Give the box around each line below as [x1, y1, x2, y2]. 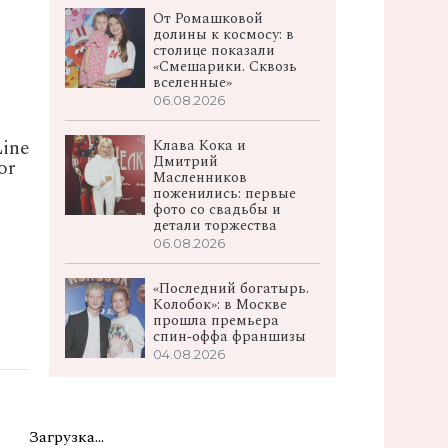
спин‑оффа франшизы [153, 325, 307, 348]
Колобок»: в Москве [153, 293, 288, 316]
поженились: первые [153, 182, 297, 205]
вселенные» [153, 71, 233, 94]
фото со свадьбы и [153, 198, 282, 221]
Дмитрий [153, 150, 219, 173]
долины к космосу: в [153, 23, 295, 46]
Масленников [153, 166, 248, 189]
